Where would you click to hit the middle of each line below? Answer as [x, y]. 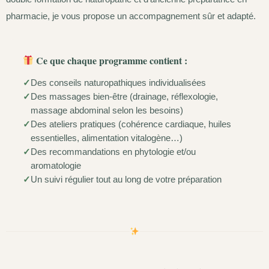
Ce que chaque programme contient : [111, 60]
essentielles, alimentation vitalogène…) [107, 138]
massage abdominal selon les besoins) [107, 110]
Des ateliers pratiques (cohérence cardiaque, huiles [131, 124]
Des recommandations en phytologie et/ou [113, 152]
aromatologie [56, 165]
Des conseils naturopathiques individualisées [118, 83]
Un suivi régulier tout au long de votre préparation [126, 179]
